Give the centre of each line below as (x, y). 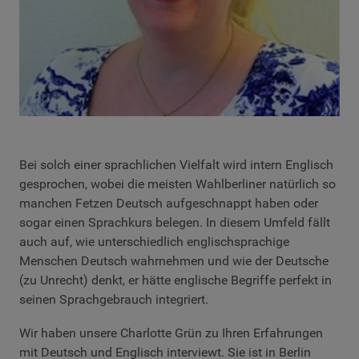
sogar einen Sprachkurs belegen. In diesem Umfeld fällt (175, 223)
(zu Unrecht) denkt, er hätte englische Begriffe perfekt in (175, 280)
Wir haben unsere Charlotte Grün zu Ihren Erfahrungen (171, 333)
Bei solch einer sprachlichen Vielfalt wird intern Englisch (176, 165)
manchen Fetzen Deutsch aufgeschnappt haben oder (169, 204)
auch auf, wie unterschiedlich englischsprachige (154, 242)
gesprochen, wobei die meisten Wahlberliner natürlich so (177, 184)
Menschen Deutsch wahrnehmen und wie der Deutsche (174, 261)
